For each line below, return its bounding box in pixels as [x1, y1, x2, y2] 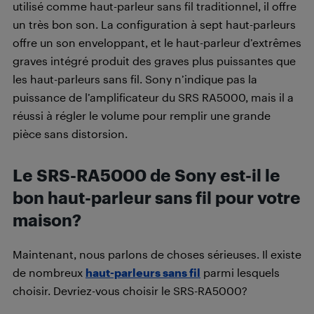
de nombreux [13, 265, 86, 279]
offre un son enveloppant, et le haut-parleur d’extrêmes [13, 35, 301, 49]
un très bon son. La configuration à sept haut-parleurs [13, 17, 296, 31]
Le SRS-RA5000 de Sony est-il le [13, 165, 280, 185]
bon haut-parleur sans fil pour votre [13, 187, 301, 207]
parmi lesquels [200, 265, 280, 279]
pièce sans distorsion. [13, 126, 128, 140]
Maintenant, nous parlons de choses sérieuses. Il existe [13, 247, 301, 261]
